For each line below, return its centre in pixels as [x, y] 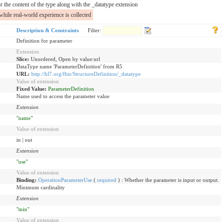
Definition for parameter [44, 40]
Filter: [95, 30]
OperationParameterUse [65, 180]
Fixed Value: [32, 88]
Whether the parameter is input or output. [172, 180]
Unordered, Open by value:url [65, 59]
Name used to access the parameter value [63, 96]
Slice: [24, 59]
